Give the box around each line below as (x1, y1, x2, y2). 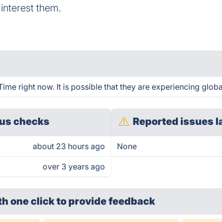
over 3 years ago (43, 162, 105, 171)
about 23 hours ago (33, 141, 105, 151)
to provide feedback (56, 195, 156, 207)
